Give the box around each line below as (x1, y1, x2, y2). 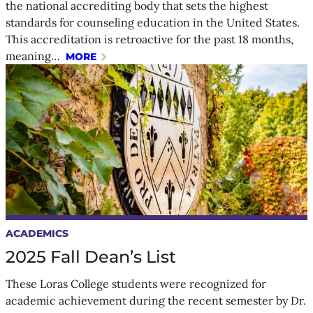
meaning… (6, 48, 63, 63)
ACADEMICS (6, 226, 68, 240)
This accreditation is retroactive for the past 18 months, (6, 31, 293, 46)
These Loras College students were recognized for (6, 276, 266, 291)
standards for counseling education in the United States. (6, 15, 300, 29)
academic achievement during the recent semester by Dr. (6, 293, 306, 307)
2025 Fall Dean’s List (6, 246, 176, 267)
